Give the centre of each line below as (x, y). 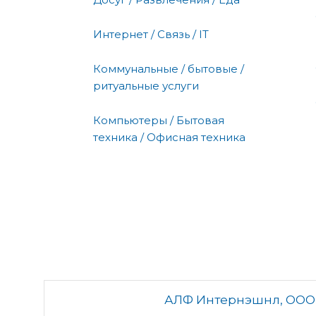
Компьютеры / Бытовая (159, 120)
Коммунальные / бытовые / (169, 68)
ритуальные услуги (146, 85)
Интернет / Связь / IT (151, 34)
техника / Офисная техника (169, 137)
